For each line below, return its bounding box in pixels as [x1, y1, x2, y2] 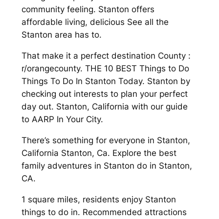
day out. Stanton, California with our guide [21, 102, 188, 112]
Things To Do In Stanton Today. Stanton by [21, 76, 190, 87]
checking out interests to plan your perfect [21, 89, 188, 99]
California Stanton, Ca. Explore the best [21, 148, 176, 158]
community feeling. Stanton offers [21, 4, 154, 15]
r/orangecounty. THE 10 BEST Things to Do [21, 64, 189, 74]
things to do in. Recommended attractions [21, 207, 187, 217]
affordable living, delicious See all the [21, 17, 169, 27]
